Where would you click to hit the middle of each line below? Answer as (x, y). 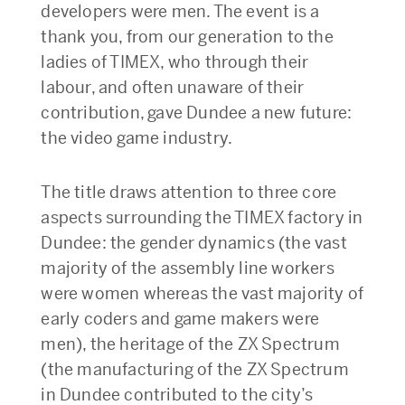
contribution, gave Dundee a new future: (197, 113)
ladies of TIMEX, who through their (175, 62)
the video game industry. (137, 138)
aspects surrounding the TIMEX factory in (202, 218)
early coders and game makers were (180, 319)
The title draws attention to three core (189, 193)
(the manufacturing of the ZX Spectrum (195, 370)
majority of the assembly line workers (188, 268)
